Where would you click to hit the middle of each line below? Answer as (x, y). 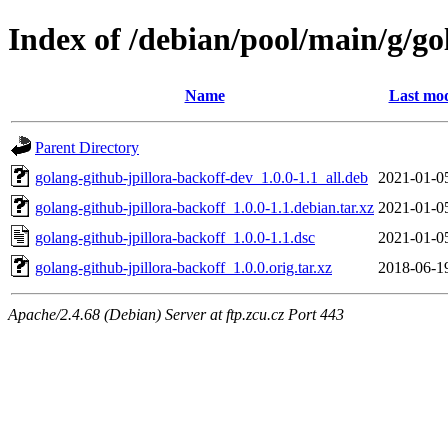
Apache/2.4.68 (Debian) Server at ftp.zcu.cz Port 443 (176, 314)
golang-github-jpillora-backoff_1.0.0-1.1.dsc (175, 237)
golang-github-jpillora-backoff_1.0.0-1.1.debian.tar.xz (204, 207)
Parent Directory (87, 147)
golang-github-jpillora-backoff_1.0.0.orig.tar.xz (183, 267)
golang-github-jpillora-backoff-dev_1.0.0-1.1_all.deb (201, 177)
